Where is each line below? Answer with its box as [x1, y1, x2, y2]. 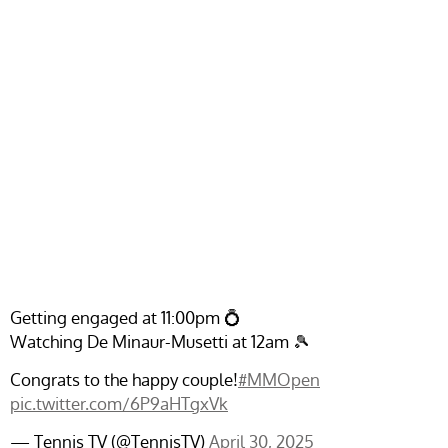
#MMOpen [238, 367, 320, 392]
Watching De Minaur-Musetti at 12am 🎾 [10, 329, 310, 354]
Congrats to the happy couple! [10, 367, 238, 392]
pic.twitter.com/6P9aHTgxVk [10, 391, 228, 416]
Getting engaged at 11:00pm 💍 [10, 305, 241, 330]
